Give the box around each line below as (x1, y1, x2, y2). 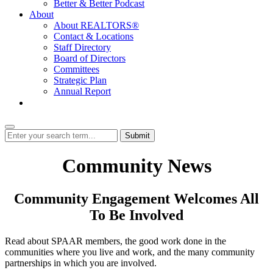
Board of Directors (54, 53, 126, 63)
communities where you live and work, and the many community (5, 246, 255, 257)
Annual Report (54, 86, 111, 96)
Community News (62, 155, 211, 177)
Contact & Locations (54, 31, 133, 41)
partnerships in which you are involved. (5, 257, 157, 268)
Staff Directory (54, 42, 111, 52)
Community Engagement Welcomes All (14, 190, 259, 207)
